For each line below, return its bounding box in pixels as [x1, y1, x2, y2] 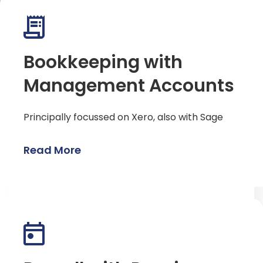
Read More [23, 143, 81, 158]
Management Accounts [23, 73, 234, 99]
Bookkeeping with [23, 50, 183, 75]
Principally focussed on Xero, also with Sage [23, 110, 223, 124]
